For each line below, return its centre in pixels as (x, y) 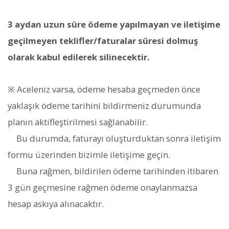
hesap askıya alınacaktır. (56, 203)
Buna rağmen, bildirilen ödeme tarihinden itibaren (113, 171)
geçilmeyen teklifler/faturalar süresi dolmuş (103, 41)
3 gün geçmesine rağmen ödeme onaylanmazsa (102, 187)
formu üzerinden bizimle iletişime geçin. (89, 154)
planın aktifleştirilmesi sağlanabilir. (78, 122)
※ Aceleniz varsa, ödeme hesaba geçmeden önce (104, 89)
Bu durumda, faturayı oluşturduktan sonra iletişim (114, 138)
